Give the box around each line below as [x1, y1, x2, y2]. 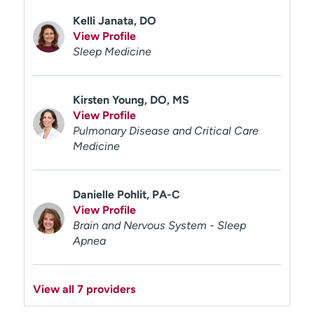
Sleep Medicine [72, 45, 151, 58]
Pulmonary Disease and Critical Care [72, 124, 259, 137]
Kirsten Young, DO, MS [72, 93, 189, 107]
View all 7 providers [32, 282, 135, 296]
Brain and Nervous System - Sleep [72, 219, 246, 232]
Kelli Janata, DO [72, 14, 156, 27]
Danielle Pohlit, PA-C [72, 188, 180, 201]
